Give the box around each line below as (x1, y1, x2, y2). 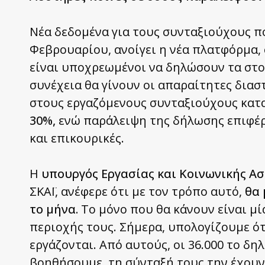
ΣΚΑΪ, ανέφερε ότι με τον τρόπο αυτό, (30, 183, 245, 199)
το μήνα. (30, 201, 78, 217)
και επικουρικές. (30, 130, 124, 146)
